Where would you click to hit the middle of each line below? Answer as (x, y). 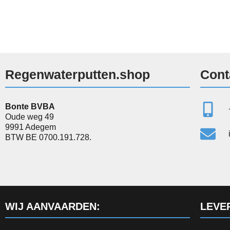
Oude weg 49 (30, 117)
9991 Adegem (31, 127)
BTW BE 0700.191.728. (48, 138)
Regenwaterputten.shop (78, 75)
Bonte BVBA (30, 107)
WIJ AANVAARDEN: (53, 207)
